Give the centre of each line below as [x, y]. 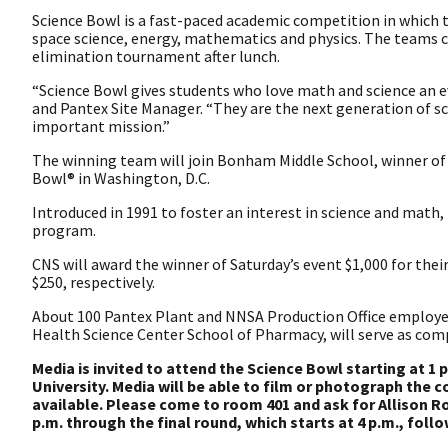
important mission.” [101, 125]
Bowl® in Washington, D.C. [121, 177]
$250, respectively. [93, 281]
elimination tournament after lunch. [156, 55]
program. [64, 229]
